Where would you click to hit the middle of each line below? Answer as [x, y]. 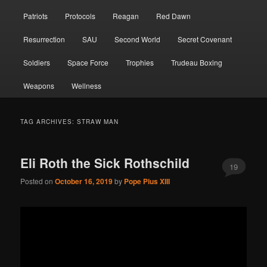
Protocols [80, 15]
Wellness [86, 85]
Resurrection [44, 39]
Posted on [38, 181]
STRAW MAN [98, 121]
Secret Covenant [205, 39]
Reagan [126, 15]
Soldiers [36, 62]
